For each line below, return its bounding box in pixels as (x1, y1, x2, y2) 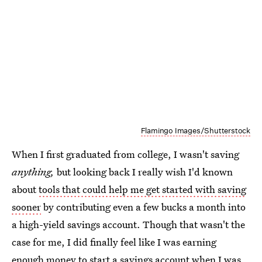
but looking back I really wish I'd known (57, 164, 233, 178)
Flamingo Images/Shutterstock (140, 125, 250, 136)
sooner (12, 199, 41, 213)
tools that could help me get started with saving (39, 182, 246, 196)
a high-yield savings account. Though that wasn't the (12, 217, 245, 231)
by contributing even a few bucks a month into (41, 199, 246, 213)
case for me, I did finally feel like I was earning (12, 235, 216, 249)
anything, (12, 164, 57, 178)
